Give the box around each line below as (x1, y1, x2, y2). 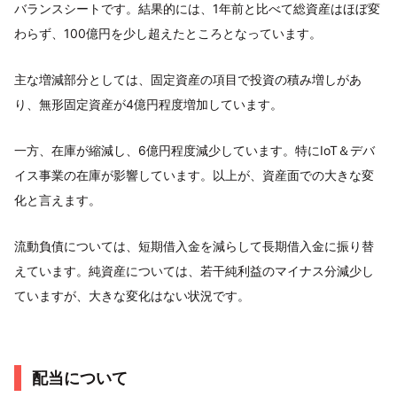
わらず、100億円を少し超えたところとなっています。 (14, 25, 322, 41)
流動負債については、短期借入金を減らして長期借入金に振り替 (14, 237, 374, 253)
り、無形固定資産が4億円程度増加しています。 (14, 96, 283, 112)
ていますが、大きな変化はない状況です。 (14, 287, 250, 303)
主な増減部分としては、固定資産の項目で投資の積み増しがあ (14, 71, 362, 87)
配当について (32, 368, 128, 387)
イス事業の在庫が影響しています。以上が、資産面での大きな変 (14, 167, 374, 183)
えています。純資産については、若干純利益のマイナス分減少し (14, 262, 374, 278)
